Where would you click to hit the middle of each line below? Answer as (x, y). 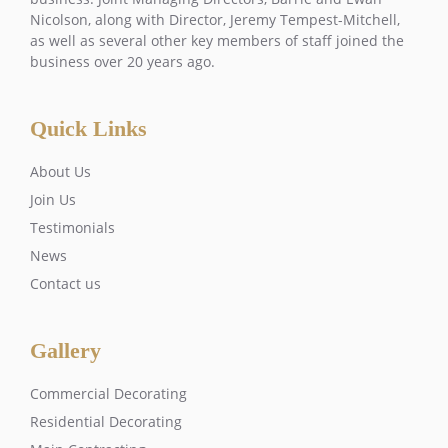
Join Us (53, 199)
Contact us (65, 283)
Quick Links (88, 128)
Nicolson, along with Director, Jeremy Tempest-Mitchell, (215, 19)
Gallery (65, 350)
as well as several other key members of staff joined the (217, 40)
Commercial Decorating (108, 393)
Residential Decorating (106, 421)
